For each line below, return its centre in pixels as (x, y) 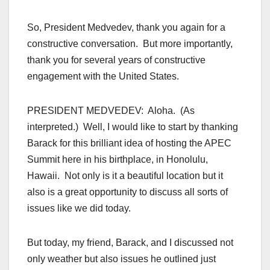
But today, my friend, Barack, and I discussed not (130, 243)
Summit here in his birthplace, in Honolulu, (118, 160)
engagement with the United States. (103, 77)
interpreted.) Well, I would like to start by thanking (133, 127)
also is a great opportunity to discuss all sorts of (127, 192)
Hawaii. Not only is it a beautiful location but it (125, 176)
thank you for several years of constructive (116, 60)
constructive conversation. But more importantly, (130, 44)
